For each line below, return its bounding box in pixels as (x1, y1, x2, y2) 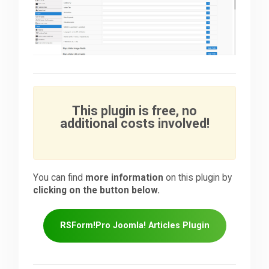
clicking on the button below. (33, 184, 160, 196)
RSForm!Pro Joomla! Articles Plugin (59, 220, 210, 231)
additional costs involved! (59, 115, 210, 131)
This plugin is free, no (72, 103, 197, 118)
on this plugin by (163, 172, 232, 183)
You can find (33, 172, 86, 183)
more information (85, 172, 164, 183)
